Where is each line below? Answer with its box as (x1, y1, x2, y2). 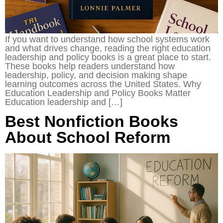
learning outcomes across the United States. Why (5, 79, 201, 89)
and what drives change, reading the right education (5, 43, 211, 53)
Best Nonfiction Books (5, 112, 178, 131)
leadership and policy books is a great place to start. (5, 52, 211, 62)
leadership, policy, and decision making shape (5, 70, 187, 80)
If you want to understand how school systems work (5, 34, 210, 44)
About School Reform (5, 128, 170, 147)
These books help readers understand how (5, 61, 175, 71)
